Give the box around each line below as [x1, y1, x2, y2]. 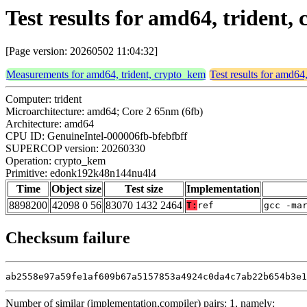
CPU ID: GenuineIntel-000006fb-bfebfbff [5, 130, 187, 143]
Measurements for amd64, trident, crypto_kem [6, 69, 206, 81]
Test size [125, 183, 163, 195]
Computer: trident [5, 93, 82, 106]
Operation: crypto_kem [5, 155, 106, 167]
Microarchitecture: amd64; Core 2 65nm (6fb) [5, 106, 203, 118]
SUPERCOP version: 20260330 [5, 143, 145, 155]
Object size [51, 183, 101, 195]
